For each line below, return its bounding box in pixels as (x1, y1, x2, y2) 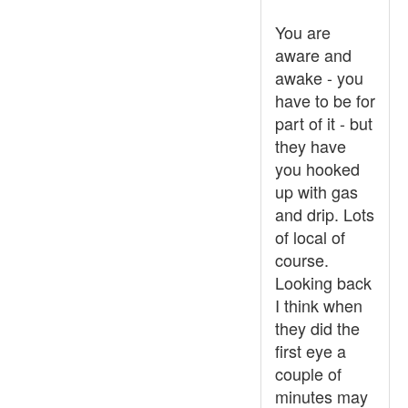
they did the (275, 316, 360, 340)
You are (275, 20, 331, 44)
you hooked (275, 157, 360, 180)
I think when (275, 293, 362, 317)
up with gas (275, 179, 358, 203)
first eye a (275, 339, 346, 362)
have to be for (275, 88, 375, 112)
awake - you (275, 66, 363, 89)
